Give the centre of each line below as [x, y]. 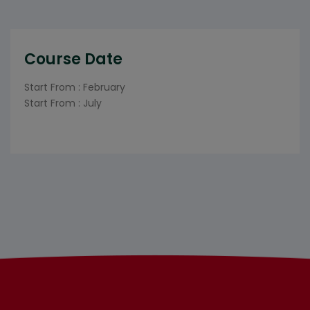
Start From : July [63, 103]
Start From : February [75, 88]
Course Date [73, 60]
